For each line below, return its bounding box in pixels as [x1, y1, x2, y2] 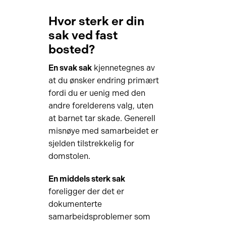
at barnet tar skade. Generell [48, 114, 155, 123]
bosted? [48, 42, 95, 56]
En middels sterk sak [48, 174, 125, 184]
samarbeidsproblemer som [48, 212, 150, 221]
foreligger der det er [48, 187, 124, 196]
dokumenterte [48, 199, 102, 209]
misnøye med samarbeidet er [48, 126, 158, 136]
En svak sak [48, 63, 92, 73]
